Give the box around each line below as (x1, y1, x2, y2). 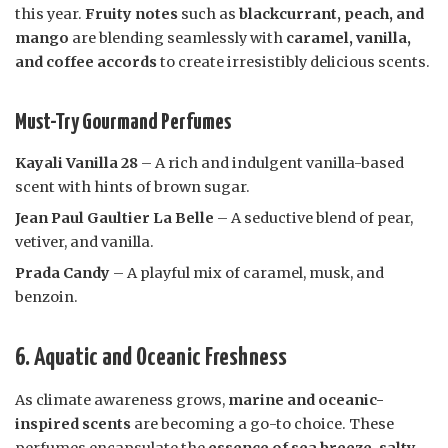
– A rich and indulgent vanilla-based (138, 154, 404, 173)
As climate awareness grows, (15, 391, 228, 410)
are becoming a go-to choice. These (131, 415, 394, 434)
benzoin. (15, 288, 78, 307)
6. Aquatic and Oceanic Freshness (15, 346, 287, 371)
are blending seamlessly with (69, 29, 286, 48)
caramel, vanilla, (286, 29, 411, 48)
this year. (15, 5, 85, 24)
